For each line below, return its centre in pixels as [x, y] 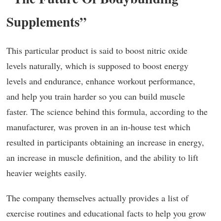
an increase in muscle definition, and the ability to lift [102, 157]
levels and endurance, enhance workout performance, [101, 81]
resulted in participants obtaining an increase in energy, [105, 142]
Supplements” [47, 21]
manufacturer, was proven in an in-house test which [98, 127]
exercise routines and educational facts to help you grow [106, 213]
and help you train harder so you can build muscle [96, 96]
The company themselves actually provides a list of [97, 198]
